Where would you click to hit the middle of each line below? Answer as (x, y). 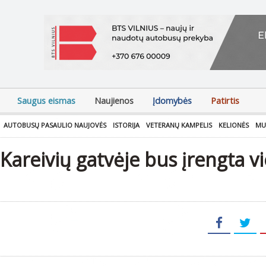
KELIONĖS (234, 125)
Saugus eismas (46, 101)
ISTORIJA (126, 125)
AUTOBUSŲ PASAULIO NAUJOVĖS (55, 125)
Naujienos (114, 101)
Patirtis (225, 101)
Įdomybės (172, 101)
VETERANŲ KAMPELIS (179, 125)
